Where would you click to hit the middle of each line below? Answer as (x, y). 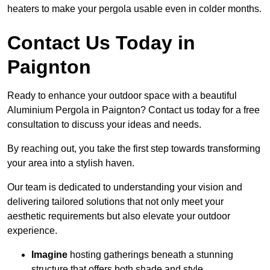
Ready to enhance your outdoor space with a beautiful (122, 96)
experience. (32, 231)
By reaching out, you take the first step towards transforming (134, 149)
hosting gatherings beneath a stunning (150, 255)
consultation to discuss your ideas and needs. (104, 125)
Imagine (49, 255)
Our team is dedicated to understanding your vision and (125, 187)
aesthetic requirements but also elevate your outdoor (119, 216)
